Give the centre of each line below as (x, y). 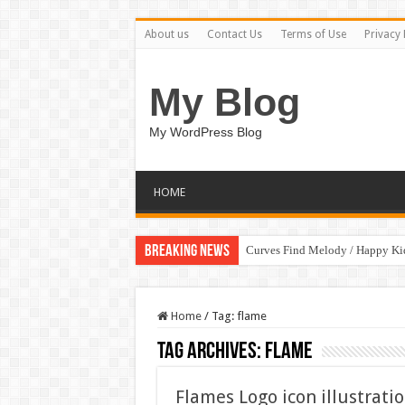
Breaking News (187, 252)
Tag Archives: (211, 352)
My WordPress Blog (205, 132)
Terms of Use (313, 34)
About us (166, 34)
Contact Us (234, 34)
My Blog (224, 102)
